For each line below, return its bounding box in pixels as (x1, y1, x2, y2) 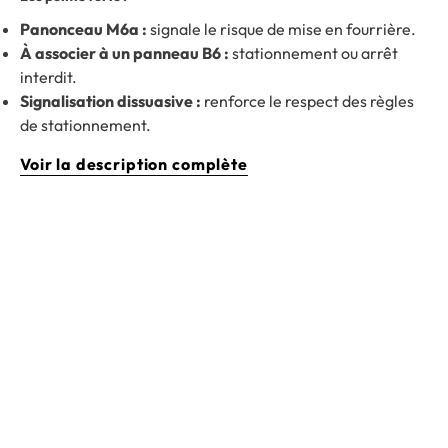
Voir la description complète (20, 154, 248, 175)
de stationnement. (20, 115, 151, 136)
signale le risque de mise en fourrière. (147, 19, 416, 40)
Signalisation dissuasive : (20, 91, 201, 112)
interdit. (20, 67, 77, 88)
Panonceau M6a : (20, 19, 147, 40)
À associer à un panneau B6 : (20, 43, 229, 64)
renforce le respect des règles (201, 91, 414, 112)
